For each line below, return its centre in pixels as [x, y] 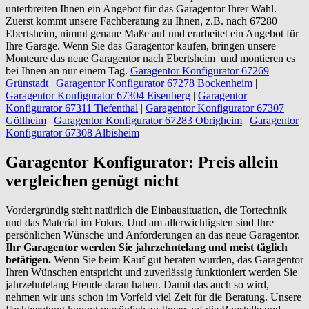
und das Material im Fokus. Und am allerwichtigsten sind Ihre [140, 222]
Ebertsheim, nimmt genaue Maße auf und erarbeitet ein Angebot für [152, 33]
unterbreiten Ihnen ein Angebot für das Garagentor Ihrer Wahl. [141, 8]
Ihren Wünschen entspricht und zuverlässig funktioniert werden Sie [151, 272]
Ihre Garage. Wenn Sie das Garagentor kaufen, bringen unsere [141, 46]
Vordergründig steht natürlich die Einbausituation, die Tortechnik [146, 210]
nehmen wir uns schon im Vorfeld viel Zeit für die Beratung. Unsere [153, 297]
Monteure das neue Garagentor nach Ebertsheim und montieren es [150, 58]
